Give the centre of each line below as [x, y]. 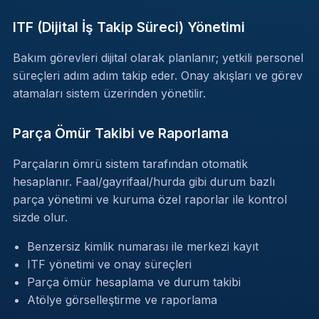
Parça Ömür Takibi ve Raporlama [120, 134]
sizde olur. [40, 218]
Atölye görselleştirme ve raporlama [122, 300]
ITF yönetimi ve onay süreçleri [109, 265]
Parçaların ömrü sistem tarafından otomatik [130, 164]
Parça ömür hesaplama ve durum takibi [134, 282]
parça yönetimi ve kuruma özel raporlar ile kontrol [150, 200]
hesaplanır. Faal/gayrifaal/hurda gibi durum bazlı [143, 182]
